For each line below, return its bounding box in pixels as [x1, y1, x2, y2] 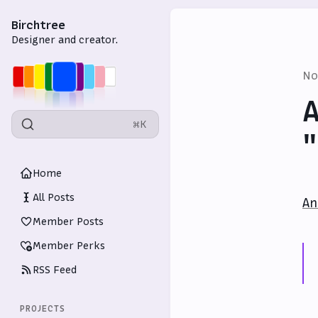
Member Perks [33, 238, 105, 253]
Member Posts [33, 214, 104, 229]
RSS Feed [33, 263, 77, 277]
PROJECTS [20, 303, 65, 314]
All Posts [33, 190, 75, 204]
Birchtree [11, 17, 65, 33]
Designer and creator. [11, 33, 118, 47]
